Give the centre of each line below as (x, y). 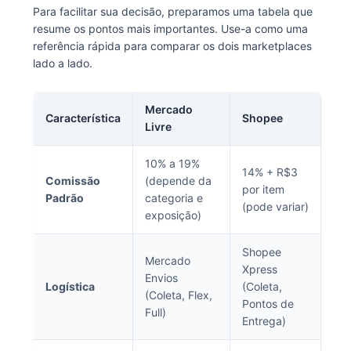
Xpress (259, 269)
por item (263, 189)
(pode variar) (275, 206)
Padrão (64, 198)
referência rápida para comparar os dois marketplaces (172, 46)
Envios (161, 278)
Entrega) (264, 321)
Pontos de (268, 304)
